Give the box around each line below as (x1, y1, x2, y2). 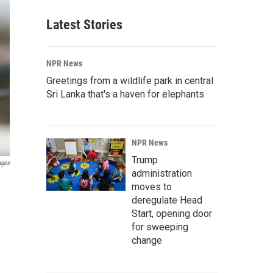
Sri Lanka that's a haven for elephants (46, 88, 204, 100)
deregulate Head (132, 194, 202, 206)
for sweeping (132, 221, 188, 233)
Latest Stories (46, 17, 122, 32)
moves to (132, 181, 172, 193)
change (132, 235, 162, 246)
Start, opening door (132, 208, 212, 219)
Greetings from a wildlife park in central (46, 75, 213, 87)
